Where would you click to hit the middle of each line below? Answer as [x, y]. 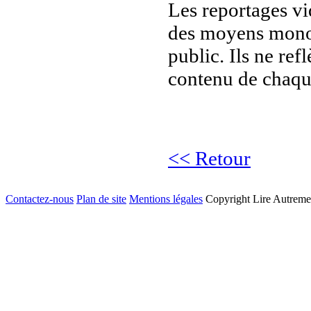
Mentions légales [166, 199]
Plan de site [101, 199]
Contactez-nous [40, 199]
